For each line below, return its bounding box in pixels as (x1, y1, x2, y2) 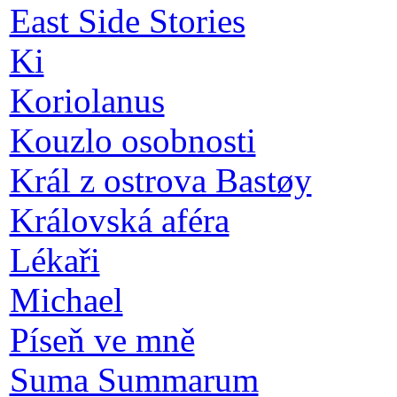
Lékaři (9, 240, 100, 279)
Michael (9, 280, 123, 319)
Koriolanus (9, 81, 165, 120)
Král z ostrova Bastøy (9, 160, 312, 199)
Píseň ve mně (9, 320, 195, 359)
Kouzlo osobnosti (9, 121, 256, 160)
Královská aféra (9, 200, 230, 239)
